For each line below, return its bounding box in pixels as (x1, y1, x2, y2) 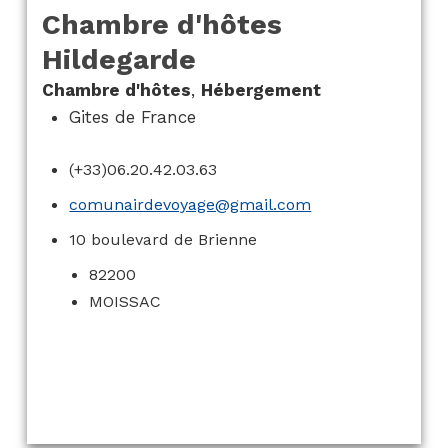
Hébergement (200, 80, 321, 101)
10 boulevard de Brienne (69, 230, 258, 250)
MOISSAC (89, 292, 162, 312)
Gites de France (69, 107, 197, 128)
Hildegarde (41, 43, 196, 77)
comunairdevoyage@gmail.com (69, 195, 312, 215)
